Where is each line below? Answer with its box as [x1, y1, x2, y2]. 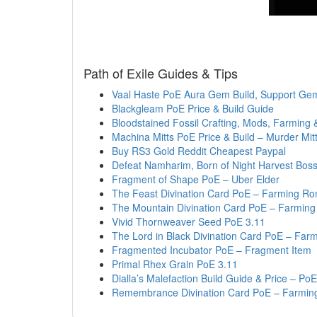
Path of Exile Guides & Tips [83, 63, 238, 82]
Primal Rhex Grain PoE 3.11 [112, 256, 238, 271]
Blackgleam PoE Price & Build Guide [112, 100, 274, 115]
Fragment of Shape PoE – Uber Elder [112, 171, 279, 186]
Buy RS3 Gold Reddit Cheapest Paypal [112, 143, 286, 158]
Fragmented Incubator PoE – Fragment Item [112, 242, 311, 257]
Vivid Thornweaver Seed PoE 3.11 [112, 214, 265, 229]
